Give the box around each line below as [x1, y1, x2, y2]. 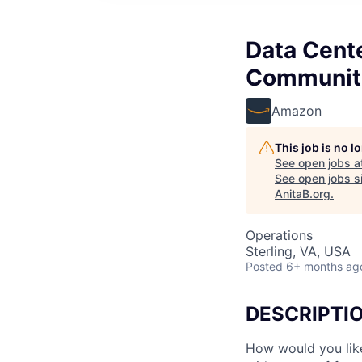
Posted [246, 259, 283, 273]
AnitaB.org [275, 187, 330, 200]
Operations [246, 227, 313, 243]
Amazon [271, 103, 322, 119]
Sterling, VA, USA [246, 243, 351, 259]
